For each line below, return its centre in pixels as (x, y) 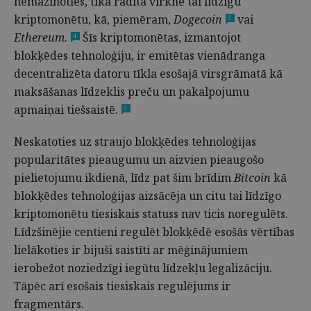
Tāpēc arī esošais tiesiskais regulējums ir (122, 286)
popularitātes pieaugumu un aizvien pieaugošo (139, 160)
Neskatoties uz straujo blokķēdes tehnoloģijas (135, 142)
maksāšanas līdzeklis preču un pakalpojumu (132, 92)
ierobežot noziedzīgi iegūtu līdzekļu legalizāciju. (143, 268)
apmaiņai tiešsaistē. (66, 110)
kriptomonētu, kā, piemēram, (94, 19)
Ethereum (39, 37)
